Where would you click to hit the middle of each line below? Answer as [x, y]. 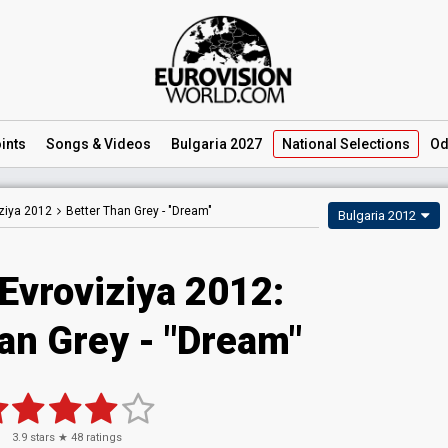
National [309, 144]
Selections [373, 144]
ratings [102, 437]
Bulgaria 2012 [377, 215]
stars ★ [49, 437]
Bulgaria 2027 [216, 144]
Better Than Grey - [117, 211]
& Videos [120, 144]
